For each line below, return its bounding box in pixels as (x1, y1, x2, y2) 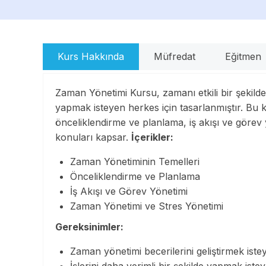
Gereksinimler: (55, 220, 123, 233)
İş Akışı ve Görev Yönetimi (70, 185, 188, 197)
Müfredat (154, 50, 195, 62)
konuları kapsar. (55, 131, 131, 143)
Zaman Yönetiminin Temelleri (70, 155, 199, 167)
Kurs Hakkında (58, 50, 124, 62)
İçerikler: (131, 131, 173, 143)
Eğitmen (225, 50, 261, 62)
